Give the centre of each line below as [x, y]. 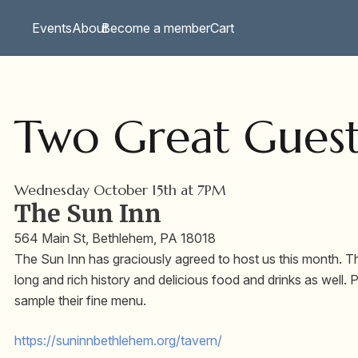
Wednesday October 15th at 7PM [122, 191]
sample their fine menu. [80, 301]
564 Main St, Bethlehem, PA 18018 [115, 239]
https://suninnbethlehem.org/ [97, 341]
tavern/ [201, 341]
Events [52, 28]
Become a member [156, 28]
